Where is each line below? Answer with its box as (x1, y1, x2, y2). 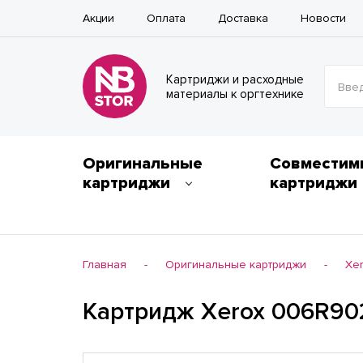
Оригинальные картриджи (165, 257, 306, 271)
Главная (83, 257, 126, 271)
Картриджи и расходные (166, 71, 304, 87)
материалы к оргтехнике (166, 86, 304, 101)
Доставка (218, 11, 268, 25)
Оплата (147, 11, 186, 25)
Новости (301, 11, 346, 25)
